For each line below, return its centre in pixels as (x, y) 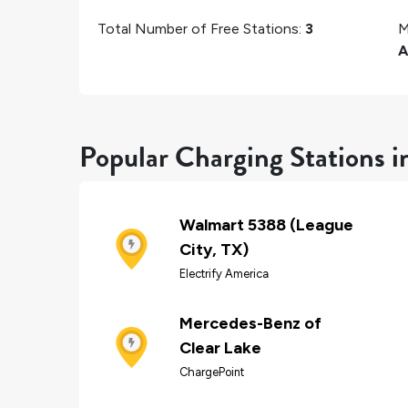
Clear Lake (220, 348)
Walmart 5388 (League (266, 225)
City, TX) (214, 250)
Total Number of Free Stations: (201, 28)
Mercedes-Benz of (250, 324)
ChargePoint (212, 372)
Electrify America (224, 274)
